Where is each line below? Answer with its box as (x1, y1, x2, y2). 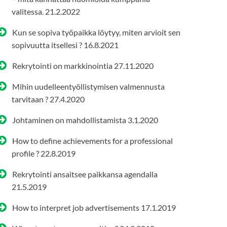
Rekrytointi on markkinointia (12, 60, 112, 70)
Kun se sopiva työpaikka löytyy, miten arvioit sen (12, 27, 180, 37)
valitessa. (12, 6, 44, 16)
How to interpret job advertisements (12, 202, 139, 212)
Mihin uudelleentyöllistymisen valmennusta (12, 81, 165, 91)
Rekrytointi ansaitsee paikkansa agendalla (12, 169, 158, 179)
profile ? (12, 148, 40, 158)
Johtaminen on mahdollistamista (12, 115, 126, 125)
